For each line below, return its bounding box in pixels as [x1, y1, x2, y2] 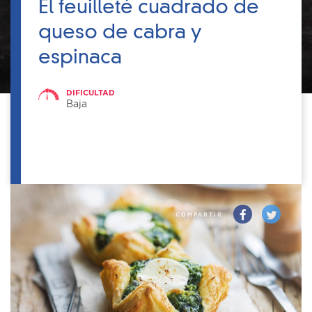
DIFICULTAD [66, 89, 115, 97]
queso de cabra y [38, 24, 202, 43]
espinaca [38, 49, 122, 68]
